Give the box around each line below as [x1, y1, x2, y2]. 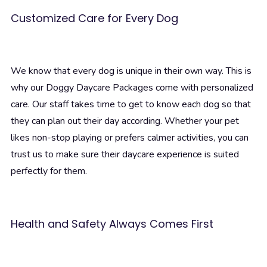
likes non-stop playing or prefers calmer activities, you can [11, 131, 249, 145]
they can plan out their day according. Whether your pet [11, 114, 239, 128]
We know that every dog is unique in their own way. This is [11, 64, 252, 78]
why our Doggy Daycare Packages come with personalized [11, 81, 253, 95]
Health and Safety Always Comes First [11, 216, 213, 232]
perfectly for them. [11, 164, 87, 178]
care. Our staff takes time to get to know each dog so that [11, 98, 251, 111]
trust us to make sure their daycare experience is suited [11, 148, 239, 162]
